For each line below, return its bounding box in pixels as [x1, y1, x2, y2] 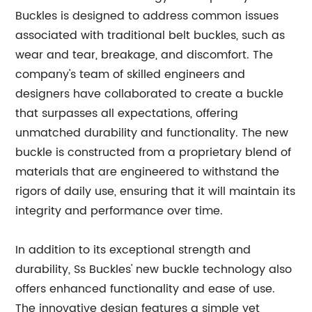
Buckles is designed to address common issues [15, 7, 279, 25]
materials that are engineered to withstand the [15, 163, 280, 181]
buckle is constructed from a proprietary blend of [15, 143, 292, 162]
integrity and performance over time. [15, 202, 224, 220]
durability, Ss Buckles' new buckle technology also [15, 260, 292, 279]
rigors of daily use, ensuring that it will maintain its [15, 182, 296, 201]
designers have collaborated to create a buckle [15, 85, 284, 103]
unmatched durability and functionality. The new [15, 124, 289, 142]
